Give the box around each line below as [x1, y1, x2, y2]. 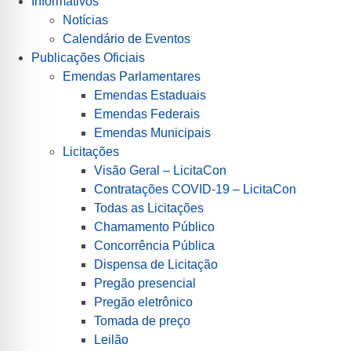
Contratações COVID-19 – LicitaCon [94, 182, 296, 196]
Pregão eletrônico [94, 295, 193, 309]
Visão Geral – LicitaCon [94, 163, 226, 177]
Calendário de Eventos [63, 31, 190, 45]
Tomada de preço [94, 313, 190, 327]
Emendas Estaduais [94, 88, 206, 102]
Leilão [94, 332, 128, 346]
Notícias [63, 13, 108, 27]
